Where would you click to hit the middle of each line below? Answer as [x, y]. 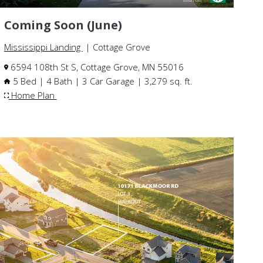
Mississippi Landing [43, 47]
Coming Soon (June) [63, 25]
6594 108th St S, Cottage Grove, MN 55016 [96, 67]
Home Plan [33, 95]
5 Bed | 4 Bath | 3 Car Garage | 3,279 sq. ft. [101, 81]
